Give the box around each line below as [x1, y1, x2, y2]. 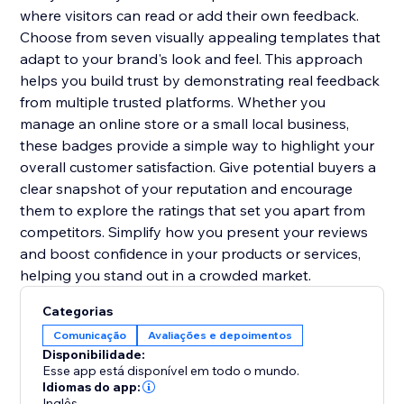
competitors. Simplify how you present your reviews [20, 223, 369, 242]
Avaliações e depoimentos [148, 328, 293, 343]
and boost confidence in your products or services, [20, 244, 362, 263]
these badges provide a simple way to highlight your [20, 136, 375, 155]
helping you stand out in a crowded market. [20, 266, 312, 285]
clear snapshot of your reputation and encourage [20, 179, 353, 198]
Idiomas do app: [42, 379, 142, 396]
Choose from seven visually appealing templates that [20, 28, 381, 47]
